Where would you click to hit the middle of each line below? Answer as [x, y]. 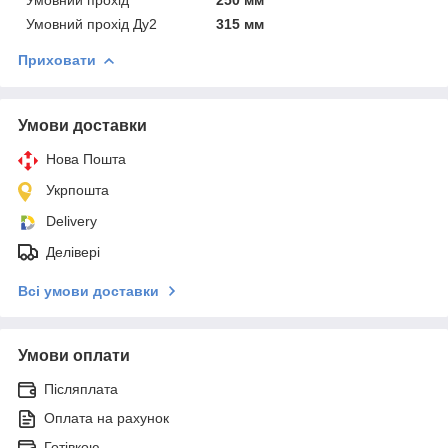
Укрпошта [77, 189]
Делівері [73, 251]
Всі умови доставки [88, 290]
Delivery [71, 220]
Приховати [57, 59]
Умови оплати [74, 355]
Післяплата [81, 388]
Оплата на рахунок [106, 417]
